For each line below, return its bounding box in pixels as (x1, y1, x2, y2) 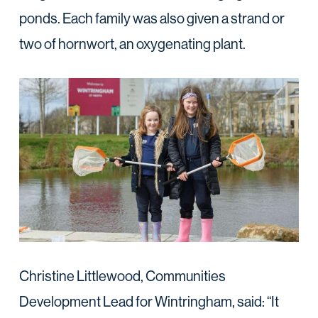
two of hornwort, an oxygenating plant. (18, 35, 246, 53)
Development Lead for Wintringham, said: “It (18, 292, 279, 310)
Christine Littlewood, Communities (18, 266, 226, 285)
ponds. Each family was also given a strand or (18, 9, 285, 28)
